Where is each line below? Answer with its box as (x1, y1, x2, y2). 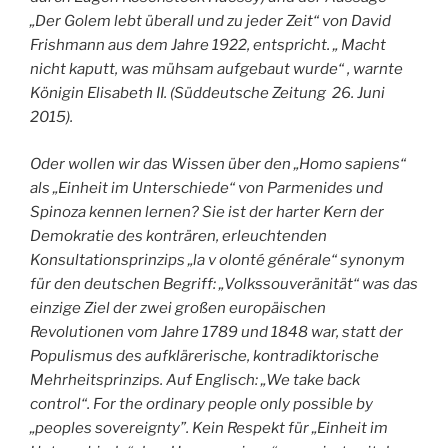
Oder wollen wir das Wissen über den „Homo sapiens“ (30, 154, 406, 173)
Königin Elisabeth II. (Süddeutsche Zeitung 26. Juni (30, 84, 385, 103)
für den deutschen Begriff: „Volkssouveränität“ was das (30, 274, 418, 293)
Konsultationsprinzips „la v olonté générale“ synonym (30, 250, 405, 269)
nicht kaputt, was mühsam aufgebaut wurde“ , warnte (30, 60, 403, 79)
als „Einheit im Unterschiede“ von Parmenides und (30, 178, 383, 197)
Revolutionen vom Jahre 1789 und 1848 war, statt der (30, 322, 403, 341)
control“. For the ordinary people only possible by (30, 394, 373, 413)
